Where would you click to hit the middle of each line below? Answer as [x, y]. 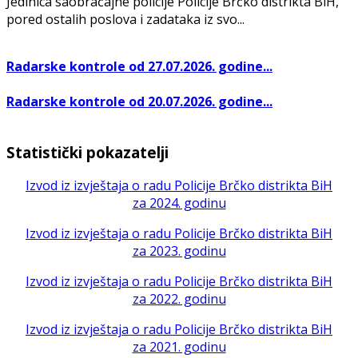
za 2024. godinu [179, 203]
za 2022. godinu [179, 299]
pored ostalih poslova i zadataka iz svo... [125, 20]
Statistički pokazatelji [88, 152]
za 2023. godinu [179, 251]
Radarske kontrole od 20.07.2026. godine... [139, 101]
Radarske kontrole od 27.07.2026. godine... [139, 67]
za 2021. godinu [179, 347]
